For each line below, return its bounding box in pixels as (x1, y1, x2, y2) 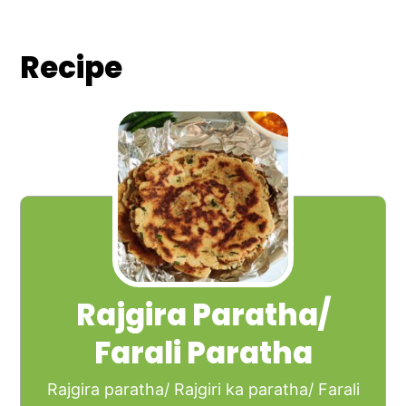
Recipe (20, 46, 123, 88)
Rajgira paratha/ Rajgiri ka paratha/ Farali (46, 379, 360, 399)
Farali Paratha (93, 332, 313, 373)
